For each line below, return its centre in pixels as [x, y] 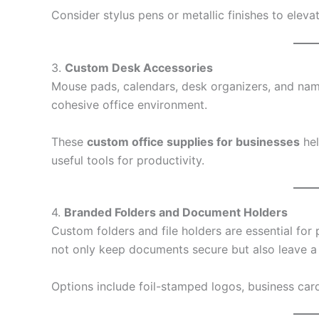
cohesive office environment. [129, 104]
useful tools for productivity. [128, 160]
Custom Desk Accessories [139, 67]
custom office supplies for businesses [193, 141]
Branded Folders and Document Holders [176, 213]
